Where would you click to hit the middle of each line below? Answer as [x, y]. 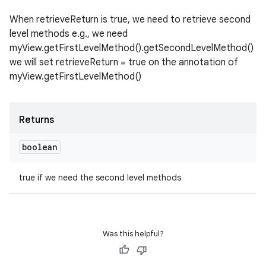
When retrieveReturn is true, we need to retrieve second [130, 20]
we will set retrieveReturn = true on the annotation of [124, 62]
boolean [40, 147]
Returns [37, 120]
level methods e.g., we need [69, 34]
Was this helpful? [133, 234]
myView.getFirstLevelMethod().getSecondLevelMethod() [132, 48]
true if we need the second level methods [100, 178]
